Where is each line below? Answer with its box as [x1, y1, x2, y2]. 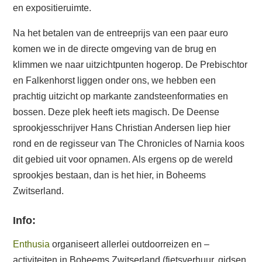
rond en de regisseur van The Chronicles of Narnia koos [13, 139, 244, 149]
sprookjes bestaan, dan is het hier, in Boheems [13, 170, 206, 181]
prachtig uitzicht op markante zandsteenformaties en [13, 91, 228, 102]
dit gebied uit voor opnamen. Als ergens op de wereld [13, 154, 233, 165]
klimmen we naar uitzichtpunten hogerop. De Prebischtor [13, 60, 247, 70]
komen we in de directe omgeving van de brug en [13, 44, 216, 54]
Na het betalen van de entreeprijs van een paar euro [13, 28, 228, 39]
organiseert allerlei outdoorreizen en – [50, 239, 209, 250]
